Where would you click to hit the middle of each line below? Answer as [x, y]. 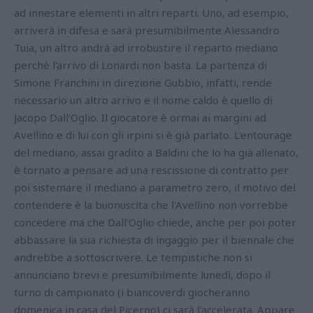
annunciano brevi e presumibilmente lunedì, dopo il [142, 275]
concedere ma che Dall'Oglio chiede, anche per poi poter [155, 223]
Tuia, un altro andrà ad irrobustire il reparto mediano [146, 48]
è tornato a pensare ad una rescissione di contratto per [151, 170]
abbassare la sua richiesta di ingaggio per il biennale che [154, 240]
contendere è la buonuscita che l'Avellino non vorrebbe [151, 205]
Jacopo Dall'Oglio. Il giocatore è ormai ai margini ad [140, 118]
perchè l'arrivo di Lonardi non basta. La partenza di [140, 65]
